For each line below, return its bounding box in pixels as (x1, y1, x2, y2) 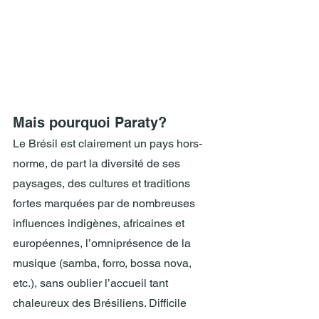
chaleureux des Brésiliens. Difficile (13, 296, 189, 310)
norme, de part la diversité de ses (13, 157, 183, 171)
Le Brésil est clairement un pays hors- (13, 137, 202, 151)
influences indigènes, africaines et (13, 216, 187, 231)
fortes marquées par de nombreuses (13, 197, 198, 211)
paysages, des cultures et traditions (13, 177, 193, 191)
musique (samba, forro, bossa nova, (13, 256, 194, 271)
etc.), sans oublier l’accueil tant (13, 276, 171, 291)
